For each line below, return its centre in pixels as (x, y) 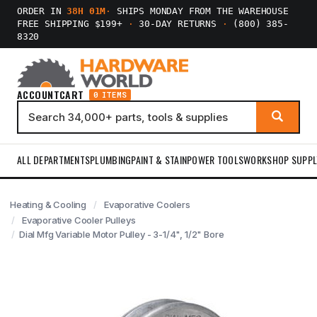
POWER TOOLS (215, 160)
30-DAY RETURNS (178, 24)
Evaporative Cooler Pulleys (79, 220)
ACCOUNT (38, 94)
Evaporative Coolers (147, 204)
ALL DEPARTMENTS (54, 160)
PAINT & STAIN (159, 160)
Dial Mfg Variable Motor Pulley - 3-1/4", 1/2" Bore (121, 234)
